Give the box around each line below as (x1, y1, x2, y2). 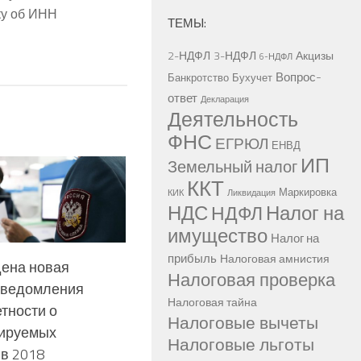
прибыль (168, 248, 217, 268)
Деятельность (168, 104, 298, 135)
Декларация (201, 93, 249, 106)
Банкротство (168, 69, 229, 86)
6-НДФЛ (259, 50, 293, 64)
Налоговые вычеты (168, 309, 318, 336)
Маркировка (279, 184, 337, 201)
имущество (168, 221, 268, 251)
